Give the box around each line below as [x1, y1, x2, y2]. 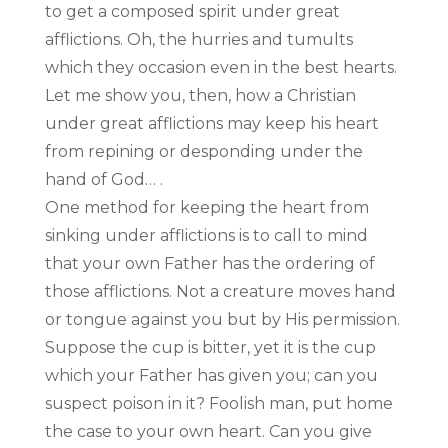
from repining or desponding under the [44, 142, 363, 162]
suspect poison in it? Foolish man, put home [44, 394, 393, 414]
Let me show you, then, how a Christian [44, 86, 356, 106]
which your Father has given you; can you [44, 366, 378, 386]
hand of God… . [44, 170, 163, 190]
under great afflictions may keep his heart [44, 114, 379, 134]
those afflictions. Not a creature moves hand [44, 282, 396, 302]
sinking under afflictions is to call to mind [44, 226, 368, 246]
